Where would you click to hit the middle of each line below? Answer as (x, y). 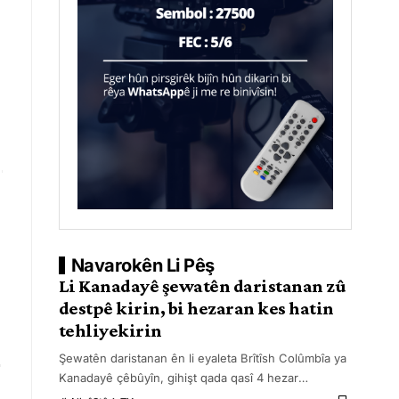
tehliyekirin (110, 330)
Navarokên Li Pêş (142, 265)
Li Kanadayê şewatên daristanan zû (202, 286)
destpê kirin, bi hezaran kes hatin (196, 308)
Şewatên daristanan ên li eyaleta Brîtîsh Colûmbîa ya (202, 358)
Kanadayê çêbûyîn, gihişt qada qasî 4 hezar (178, 378)
